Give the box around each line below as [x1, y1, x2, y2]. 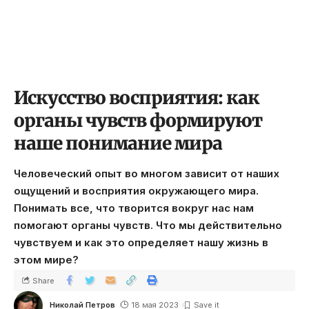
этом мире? [14, 253, 79, 266]
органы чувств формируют [14, 109, 262, 132]
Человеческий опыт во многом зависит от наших [14, 167, 279, 180]
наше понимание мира [14, 132, 222, 154]
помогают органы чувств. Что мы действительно [14, 219, 282, 232]
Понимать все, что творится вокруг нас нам [14, 201, 254, 215]
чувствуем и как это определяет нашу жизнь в [14, 236, 268, 249]
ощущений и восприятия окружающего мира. [14, 184, 259, 197]
